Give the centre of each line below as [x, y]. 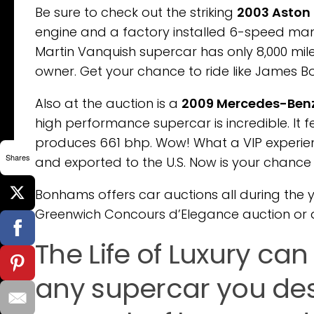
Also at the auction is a [108, 103]
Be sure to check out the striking [136, 12]
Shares [18, 157]
